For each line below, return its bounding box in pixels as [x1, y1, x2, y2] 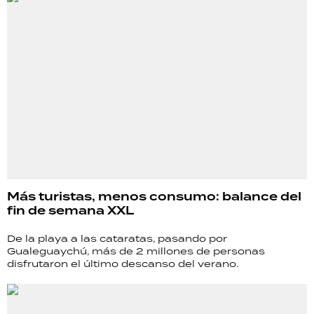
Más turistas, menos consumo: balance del [7, 189, 301, 205]
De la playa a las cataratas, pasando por [7, 232, 227, 245]
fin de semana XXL [7, 203, 134, 219]
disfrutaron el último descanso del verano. [7, 257, 238, 271]
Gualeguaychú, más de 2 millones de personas [7, 245, 265, 258]
